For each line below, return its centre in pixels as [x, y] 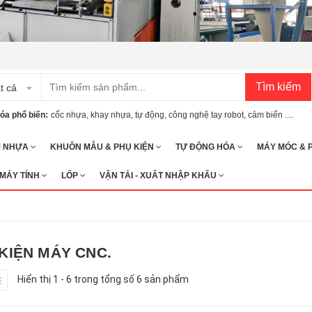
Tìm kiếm [278, 87]
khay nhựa [111, 115]
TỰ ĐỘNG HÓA [206, 147]
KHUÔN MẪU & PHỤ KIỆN [103, 147]
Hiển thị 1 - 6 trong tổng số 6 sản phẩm [103, 279]
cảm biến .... [271, 115]
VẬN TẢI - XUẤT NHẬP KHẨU [159, 175]
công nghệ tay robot [206, 115]
